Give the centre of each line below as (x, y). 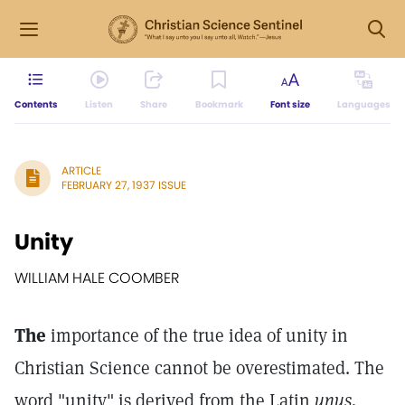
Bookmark (219, 104)
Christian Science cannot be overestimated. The (199, 368)
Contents (36, 104)
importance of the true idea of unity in (197, 335)
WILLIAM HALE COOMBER (97, 278)
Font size (290, 104)
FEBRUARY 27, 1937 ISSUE (124, 185)
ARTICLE (81, 170)
